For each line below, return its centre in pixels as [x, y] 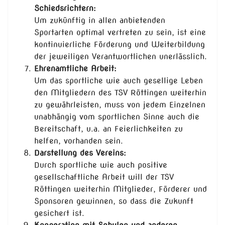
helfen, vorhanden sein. [79, 141]
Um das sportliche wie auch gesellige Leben [119, 81]
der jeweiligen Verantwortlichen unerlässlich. [121, 57]
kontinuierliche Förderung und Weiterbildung [120, 45]
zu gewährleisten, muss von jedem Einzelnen [120, 105]
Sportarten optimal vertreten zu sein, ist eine [120, 33]
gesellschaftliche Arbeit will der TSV [104, 177]
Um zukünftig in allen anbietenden [100, 21]
